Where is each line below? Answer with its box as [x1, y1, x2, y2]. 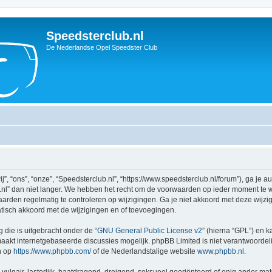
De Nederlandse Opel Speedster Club [46, 44, 157, 51]
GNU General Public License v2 [97, 226, 202, 235]
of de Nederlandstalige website [91, 247, 197, 256]
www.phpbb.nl [197, 247, 244, 256]
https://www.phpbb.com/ [13, 247, 91, 256]
